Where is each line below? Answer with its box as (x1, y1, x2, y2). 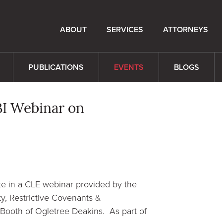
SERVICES (107, 24, 143, 36)
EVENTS (114, 61, 144, 73)
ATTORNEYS (163, 24, 208, 36)
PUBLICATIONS (28, 61, 84, 73)
